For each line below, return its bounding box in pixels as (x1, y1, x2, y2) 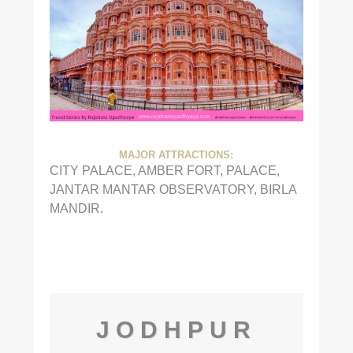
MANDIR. (49, 201, 103, 216)
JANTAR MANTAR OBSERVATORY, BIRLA (49, 182, 296, 197)
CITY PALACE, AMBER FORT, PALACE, (49, 163, 280, 178)
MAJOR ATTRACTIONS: (119, 150, 234, 162)
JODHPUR (95, 317, 257, 344)
